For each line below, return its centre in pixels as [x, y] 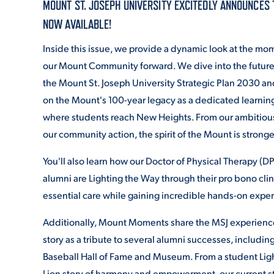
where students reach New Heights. [119, 117]
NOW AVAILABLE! [77, 24]
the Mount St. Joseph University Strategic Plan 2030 [152, 83]
